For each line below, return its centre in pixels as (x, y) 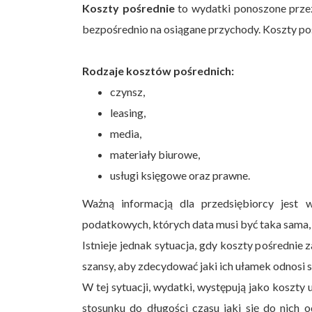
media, (126, 133)
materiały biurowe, (155, 154)
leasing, (128, 112)
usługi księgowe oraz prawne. (180, 175)
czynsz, (127, 91)
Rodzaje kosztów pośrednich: (158, 70)
